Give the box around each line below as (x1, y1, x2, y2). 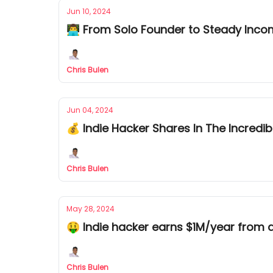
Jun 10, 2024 (66, 6, 111, 16)
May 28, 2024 (66, 204, 115, 214)
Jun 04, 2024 (66, 105, 113, 115)
